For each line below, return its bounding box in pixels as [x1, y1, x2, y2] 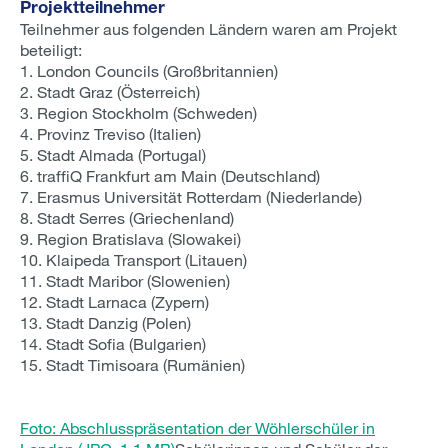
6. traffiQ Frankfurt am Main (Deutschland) [20, 166, 320, 185]
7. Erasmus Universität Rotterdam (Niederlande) [20, 187, 362, 206]
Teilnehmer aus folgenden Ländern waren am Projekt [20, 19, 397, 38]
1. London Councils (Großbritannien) [20, 61, 278, 80]
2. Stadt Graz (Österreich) [20, 82, 200, 101]
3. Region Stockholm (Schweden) [20, 103, 257, 122]
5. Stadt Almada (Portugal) [20, 145, 206, 164]
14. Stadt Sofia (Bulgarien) [20, 334, 206, 353]
